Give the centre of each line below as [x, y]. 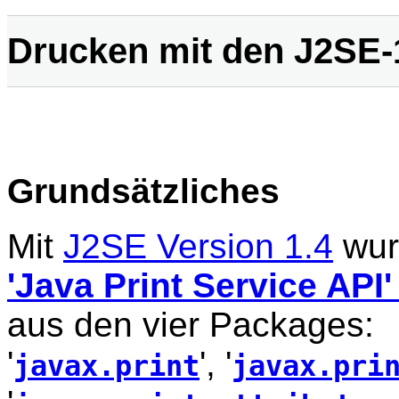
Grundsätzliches [143, 191]
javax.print [106, 366]
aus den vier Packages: [191, 325]
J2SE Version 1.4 [198, 247]
